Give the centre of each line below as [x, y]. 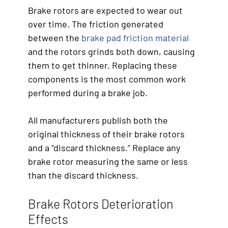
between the [55, 37]
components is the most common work [107, 79]
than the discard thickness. [83, 175]
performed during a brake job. [88, 92]
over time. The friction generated [96, 24]
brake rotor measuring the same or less [108, 161]
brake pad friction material [135, 37]
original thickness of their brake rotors [106, 134]
